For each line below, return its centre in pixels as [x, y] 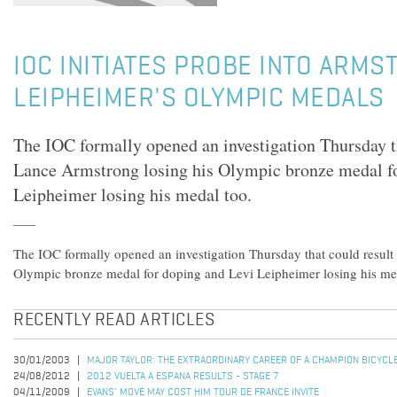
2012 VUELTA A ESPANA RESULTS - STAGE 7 [183, 377]
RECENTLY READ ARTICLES [114, 321]
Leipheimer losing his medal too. [132, 195]
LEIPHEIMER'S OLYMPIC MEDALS [199, 99]
